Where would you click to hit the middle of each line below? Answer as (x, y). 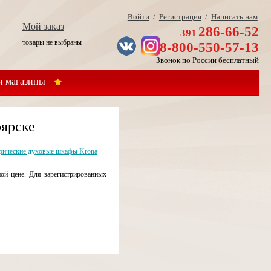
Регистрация (180, 17)
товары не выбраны (52, 42)
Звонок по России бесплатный (207, 60)
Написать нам (234, 17)
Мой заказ (43, 26)
